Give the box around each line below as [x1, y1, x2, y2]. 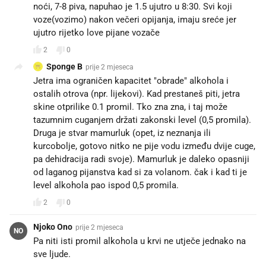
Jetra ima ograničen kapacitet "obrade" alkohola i [33, 75, 229, 86]
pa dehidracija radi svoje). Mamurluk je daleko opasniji [33, 153, 249, 164]
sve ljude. [33, 248, 71, 259]
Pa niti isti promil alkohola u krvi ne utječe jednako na [33, 235, 246, 246]
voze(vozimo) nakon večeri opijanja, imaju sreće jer [33, 14, 236, 25]
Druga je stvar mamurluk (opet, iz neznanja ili [33, 127, 211, 138]
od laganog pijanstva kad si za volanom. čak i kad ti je [33, 166, 247, 178]
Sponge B [46, 61, 83, 71]
